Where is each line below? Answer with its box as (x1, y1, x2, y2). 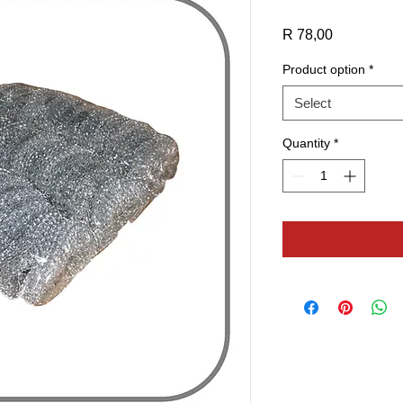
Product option (282, 61, 365, 76)
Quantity (282, 135, 330, 150)
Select (294, 94, 331, 111)
